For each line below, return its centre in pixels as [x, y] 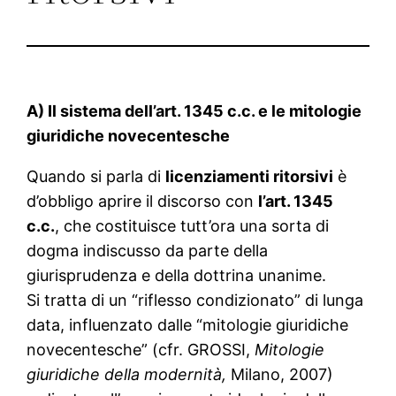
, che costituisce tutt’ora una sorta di [192, 226]
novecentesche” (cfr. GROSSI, [141, 350]
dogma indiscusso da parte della [148, 251]
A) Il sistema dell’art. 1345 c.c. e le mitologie [194, 111]
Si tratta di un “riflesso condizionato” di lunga [195, 301]
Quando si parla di [96, 177]
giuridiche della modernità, [129, 375]
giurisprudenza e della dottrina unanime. [177, 276]
